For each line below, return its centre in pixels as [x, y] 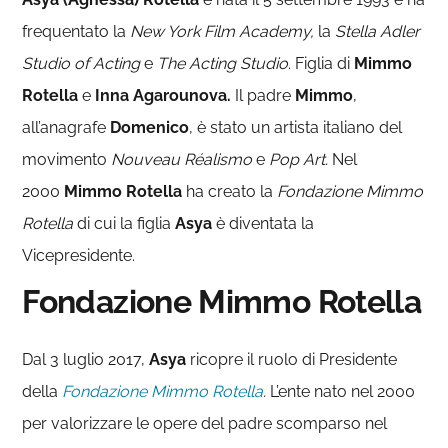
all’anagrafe [66, 127]
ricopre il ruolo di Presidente [294, 359]
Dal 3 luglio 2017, [86, 359]
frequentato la [76, 31]
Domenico [150, 127]
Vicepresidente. [79, 255]
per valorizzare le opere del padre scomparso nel [205, 423]
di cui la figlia [126, 223]
